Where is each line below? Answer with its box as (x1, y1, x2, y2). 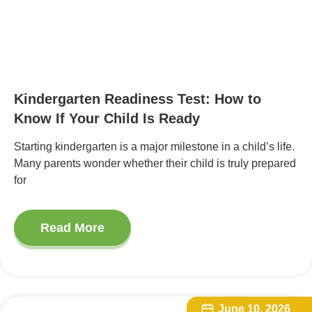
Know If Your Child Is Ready (14, 111, 200, 127)
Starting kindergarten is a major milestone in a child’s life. (14, 141, 295, 153)
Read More (40, 220, 104, 235)
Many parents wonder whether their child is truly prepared (14, 157, 296, 170)
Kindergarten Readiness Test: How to (14, 91, 261, 107)
